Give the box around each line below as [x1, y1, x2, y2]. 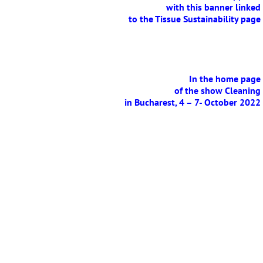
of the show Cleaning [174, 84, 261, 96]
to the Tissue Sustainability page [128, 12, 261, 25]
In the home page [188, 72, 261, 85]
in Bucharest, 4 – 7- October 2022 [124, 96, 261, 108]
